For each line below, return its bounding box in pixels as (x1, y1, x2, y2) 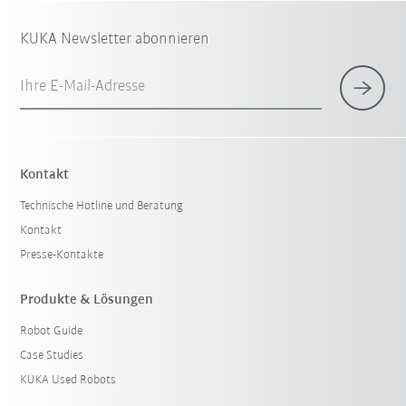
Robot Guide (20, 324, 83, 339)
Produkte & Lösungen (20, 293, 154, 308)
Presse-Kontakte (20, 248, 104, 263)
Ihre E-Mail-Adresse (20, 78, 146, 96)
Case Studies (20, 349, 84, 363)
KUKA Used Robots (20, 373, 117, 388)
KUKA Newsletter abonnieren (20, 31, 210, 49)
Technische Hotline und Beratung (20, 199, 184, 214)
